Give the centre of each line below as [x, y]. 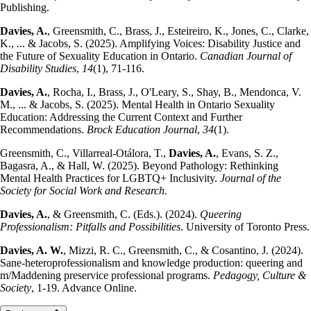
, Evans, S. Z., [247, 153]
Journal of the [251, 178]
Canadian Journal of [246, 56]
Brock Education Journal [142, 130]
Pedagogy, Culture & [260, 276]
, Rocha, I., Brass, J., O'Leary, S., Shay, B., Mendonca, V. [174, 92]
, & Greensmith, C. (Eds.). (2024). [124, 215]
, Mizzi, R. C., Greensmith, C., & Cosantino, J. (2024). [183, 251]
